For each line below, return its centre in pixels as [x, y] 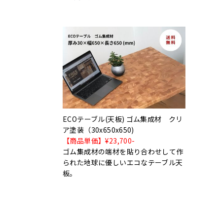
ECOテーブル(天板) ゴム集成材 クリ [123, 119]
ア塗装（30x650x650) [98, 129]
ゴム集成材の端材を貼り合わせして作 [123, 151]
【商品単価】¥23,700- [99, 140]
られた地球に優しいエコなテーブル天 [123, 162]
